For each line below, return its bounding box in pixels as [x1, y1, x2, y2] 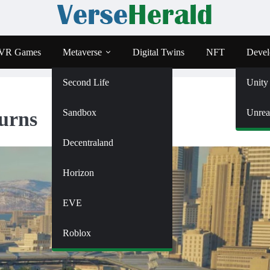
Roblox [63, 227, 91, 238]
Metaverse [63, 46, 102, 57]
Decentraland [63, 137, 113, 148]
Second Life [63, 77, 109, 87]
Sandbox [63, 107, 96, 118]
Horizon [63, 167, 94, 178]
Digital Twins [133, 46, 184, 57]
